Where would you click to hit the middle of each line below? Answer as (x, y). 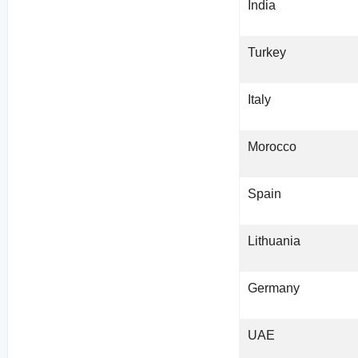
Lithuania (274, 241)
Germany (274, 288)
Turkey (267, 53)
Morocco (272, 147)
